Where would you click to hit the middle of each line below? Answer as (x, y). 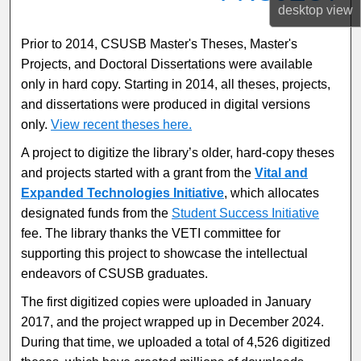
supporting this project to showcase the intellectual (165, 254)
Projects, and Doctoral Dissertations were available (167, 64)
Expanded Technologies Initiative (123, 193)
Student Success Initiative (246, 214)
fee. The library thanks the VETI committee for (151, 234)
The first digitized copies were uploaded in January (166, 301)
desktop (300, 10)
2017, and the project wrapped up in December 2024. (173, 322)
